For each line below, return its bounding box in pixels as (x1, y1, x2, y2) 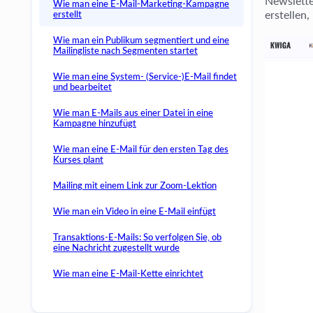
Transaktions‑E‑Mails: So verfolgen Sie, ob (53, 231, 221, 242)
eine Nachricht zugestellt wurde (53, 242, 180, 253)
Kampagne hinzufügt (53, 117, 136, 129)
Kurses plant (53, 154, 103, 165)
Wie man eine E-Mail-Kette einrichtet (53, 268, 203, 279)
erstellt (53, 8, 82, 20)
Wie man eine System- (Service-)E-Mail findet (53, 71, 237, 82)
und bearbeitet (53, 81, 112, 92)
